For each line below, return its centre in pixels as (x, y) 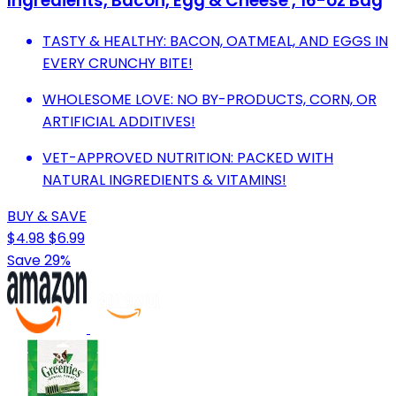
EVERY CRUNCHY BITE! (118, 63)
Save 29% (39, 260)
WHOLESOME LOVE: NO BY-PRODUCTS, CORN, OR (209, 99)
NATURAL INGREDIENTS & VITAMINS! (164, 179)
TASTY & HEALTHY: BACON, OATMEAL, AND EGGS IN (215, 41)
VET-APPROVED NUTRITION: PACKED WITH (188, 157)
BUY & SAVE (47, 216)
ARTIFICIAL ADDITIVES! (119, 121)
